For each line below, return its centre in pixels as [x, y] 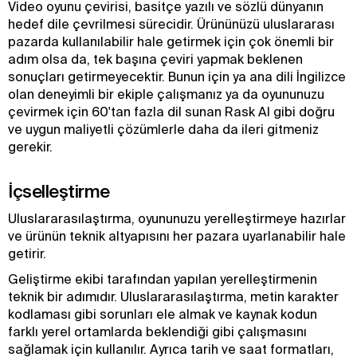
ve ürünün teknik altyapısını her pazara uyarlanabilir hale [177, 236]
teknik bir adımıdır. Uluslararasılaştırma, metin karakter [173, 296]
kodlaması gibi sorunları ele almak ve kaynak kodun [163, 314]
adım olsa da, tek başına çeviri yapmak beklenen [155, 59]
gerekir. [30, 147]
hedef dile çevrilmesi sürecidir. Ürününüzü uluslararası [171, 24]
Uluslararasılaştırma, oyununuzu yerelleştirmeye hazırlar [177, 218]
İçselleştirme [59, 191]
